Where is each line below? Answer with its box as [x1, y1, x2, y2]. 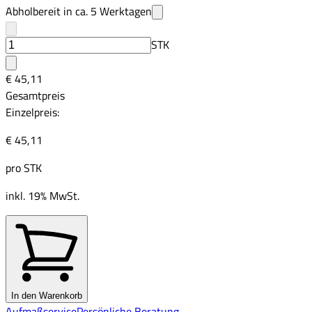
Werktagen [97, 2, 152, 19]
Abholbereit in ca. [6, 2, 91, 19]
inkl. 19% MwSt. [6, 187, 79, 204]
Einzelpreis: [6, 103, 59, 120]
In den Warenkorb [11, 290, 82, 301]
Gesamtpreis [6, 86, 65, 104]
